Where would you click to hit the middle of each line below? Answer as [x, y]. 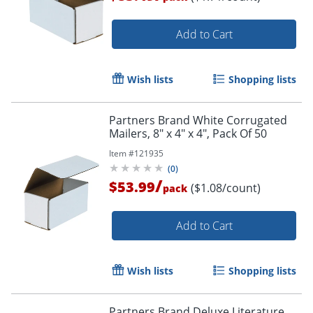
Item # [122, 153]
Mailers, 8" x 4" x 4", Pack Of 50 [188, 133]
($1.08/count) [226, 188]
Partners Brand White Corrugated [198, 120]
